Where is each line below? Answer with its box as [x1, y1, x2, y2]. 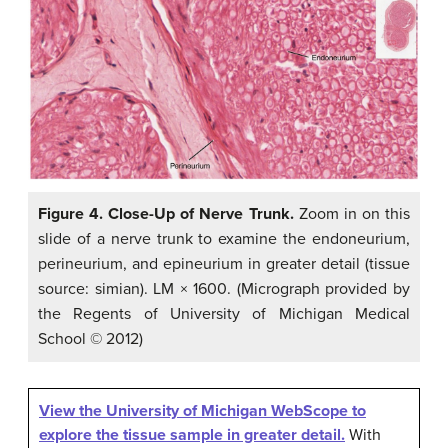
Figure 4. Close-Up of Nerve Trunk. [38, 203, 294, 224]
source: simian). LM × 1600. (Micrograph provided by [38, 278, 410, 299]
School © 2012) [38, 328, 143, 349]
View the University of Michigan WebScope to [39, 400, 366, 421]
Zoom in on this [293, 203, 411, 224]
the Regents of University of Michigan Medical [38, 303, 410, 324]
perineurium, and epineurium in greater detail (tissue [38, 253, 410, 274]
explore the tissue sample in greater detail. [39, 424, 345, 445]
